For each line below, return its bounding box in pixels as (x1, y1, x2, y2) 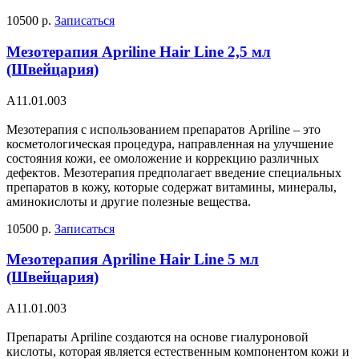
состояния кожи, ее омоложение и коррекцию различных (6, 151, 319, 165)
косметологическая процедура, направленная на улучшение (6, 136, 333, 151)
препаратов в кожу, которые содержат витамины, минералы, (6, 179, 337, 194)
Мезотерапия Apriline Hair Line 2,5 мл (6, 42, 271, 60)
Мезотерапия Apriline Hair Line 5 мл (6, 251, 259, 268)
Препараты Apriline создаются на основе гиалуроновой (6, 330, 309, 345)
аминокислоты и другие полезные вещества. (6, 194, 251, 208)
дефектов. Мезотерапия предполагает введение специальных (6, 165, 341, 179)
